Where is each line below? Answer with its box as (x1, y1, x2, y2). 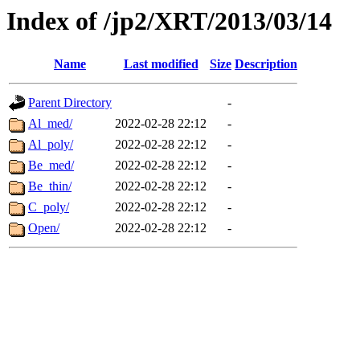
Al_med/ (28, 117, 72, 131)
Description (235, 57, 297, 72)
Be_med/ (28, 158, 74, 173)
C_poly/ (28, 200, 69, 215)
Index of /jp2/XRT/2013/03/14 (6, 6, 332, 35)
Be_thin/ (28, 179, 72, 194)
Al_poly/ (28, 137, 73, 152)
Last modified (123, 57, 198, 72)
